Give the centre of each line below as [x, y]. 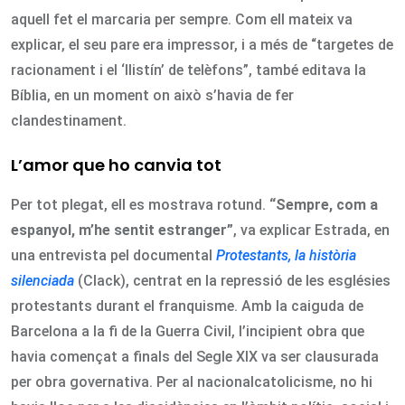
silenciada [42, 281]
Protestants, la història [286, 256]
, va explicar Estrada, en [311, 231]
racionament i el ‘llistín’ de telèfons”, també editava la [188, 71]
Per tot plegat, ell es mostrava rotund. [138, 205]
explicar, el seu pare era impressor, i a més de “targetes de [202, 45]
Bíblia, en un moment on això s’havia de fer [152, 96]
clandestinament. [69, 121]
